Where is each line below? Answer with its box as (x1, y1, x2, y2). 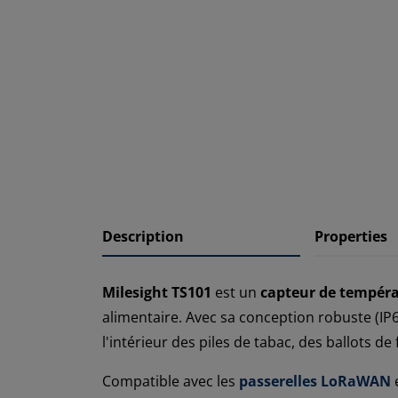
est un (211, 282, 260, 302)
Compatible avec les (102, 370, 239, 391)
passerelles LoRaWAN (239, 370, 391, 391)
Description (102, 226, 184, 246)
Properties (314, 226, 387, 246)
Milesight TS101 (102, 282, 211, 302)
